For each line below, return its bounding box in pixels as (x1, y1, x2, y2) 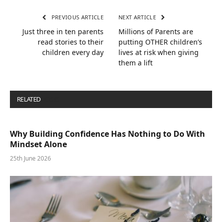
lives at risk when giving (118, 48, 199, 57)
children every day (42, 48, 104, 57)
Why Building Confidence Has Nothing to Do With (10, 128, 205, 140)
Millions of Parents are (118, 27, 193, 37)
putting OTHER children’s (118, 37, 202, 47)
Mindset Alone (10, 139, 67, 150)
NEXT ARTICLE (118, 13, 158, 21)
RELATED (17, 95, 42, 104)
